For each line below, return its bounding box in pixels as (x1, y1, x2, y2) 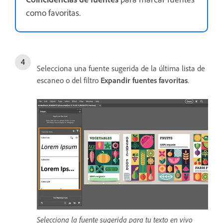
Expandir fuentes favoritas (101, 75, 188, 85)
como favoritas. (26, 6, 81, 18)
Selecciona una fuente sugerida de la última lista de (37, 63, 205, 73)
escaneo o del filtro (37, 75, 101, 85)
